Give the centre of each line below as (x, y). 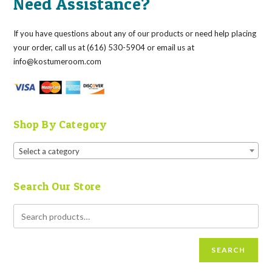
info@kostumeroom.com (58, 61)
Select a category (49, 151)
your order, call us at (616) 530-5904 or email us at (104, 47)
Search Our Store (57, 186)
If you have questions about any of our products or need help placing (135, 33)
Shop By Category (60, 124)
